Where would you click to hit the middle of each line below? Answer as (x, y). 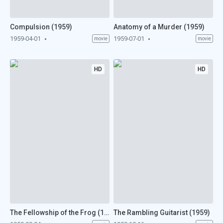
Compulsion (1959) (41, 27)
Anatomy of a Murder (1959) (159, 27)
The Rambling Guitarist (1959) (162, 213)
